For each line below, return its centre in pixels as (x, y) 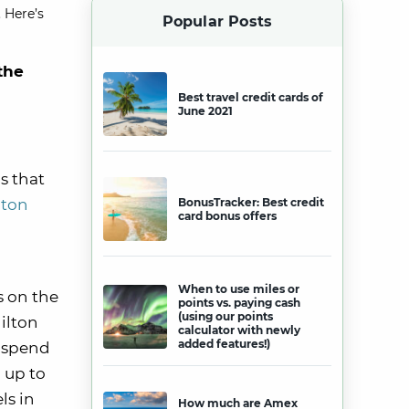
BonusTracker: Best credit (251, 202)
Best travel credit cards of (251, 97)
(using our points (225, 316)
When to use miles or (239, 289)
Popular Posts (217, 21)
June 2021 (205, 111)
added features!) (224, 344)
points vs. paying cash (239, 303)
